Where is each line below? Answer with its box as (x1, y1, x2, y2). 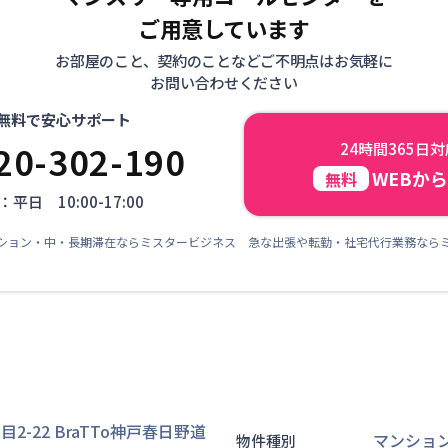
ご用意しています (137, 12, 311, 44)
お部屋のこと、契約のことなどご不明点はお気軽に (55, 50, 393, 71)
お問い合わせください (150, 72, 298, 93)
